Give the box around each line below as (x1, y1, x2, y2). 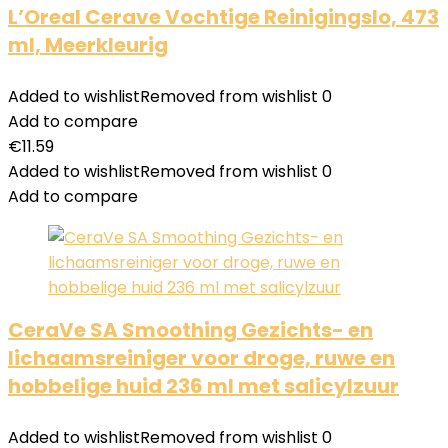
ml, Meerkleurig (8, 31, 168, 59)
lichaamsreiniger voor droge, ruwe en (8, 344, 395, 372)
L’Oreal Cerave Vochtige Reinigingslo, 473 (8, 3, 439, 31)
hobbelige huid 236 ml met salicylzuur (8, 372, 399, 400)
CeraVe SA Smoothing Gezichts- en (8, 316, 373, 344)
